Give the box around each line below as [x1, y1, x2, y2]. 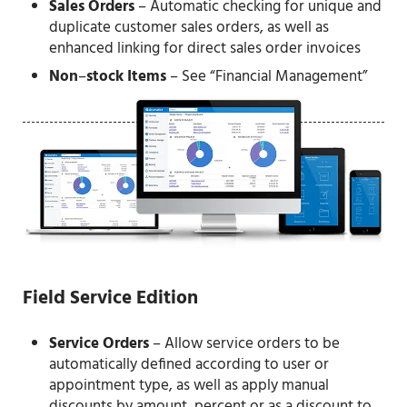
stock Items [86, 65, 167, 90]
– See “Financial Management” [166, 65, 368, 90]
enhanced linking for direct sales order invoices [49, 35, 362, 61]
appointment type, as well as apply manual [49, 372, 330, 398]
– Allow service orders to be [149, 331, 341, 356]
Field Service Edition [22, 283, 198, 314]
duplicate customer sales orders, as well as [49, 15, 330, 40]
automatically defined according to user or [49, 352, 330, 377]
